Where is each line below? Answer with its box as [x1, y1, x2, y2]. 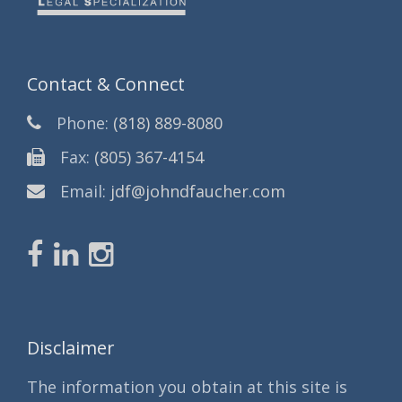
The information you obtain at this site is [27, 376, 347, 398]
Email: [56, 180, 110, 203]
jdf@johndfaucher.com [110, 180, 285, 203]
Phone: [52, 112, 113, 135]
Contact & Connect [27, 72, 185, 97]
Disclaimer [27, 336, 114, 361]
